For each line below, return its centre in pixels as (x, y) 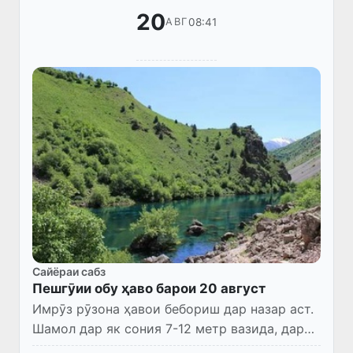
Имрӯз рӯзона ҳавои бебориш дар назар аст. (173, 308)
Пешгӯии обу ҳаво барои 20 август (149, 288)
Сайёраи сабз (69, 271)
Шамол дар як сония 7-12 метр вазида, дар (168, 328)
